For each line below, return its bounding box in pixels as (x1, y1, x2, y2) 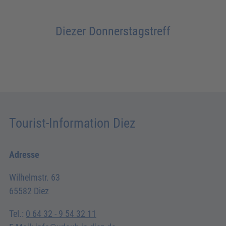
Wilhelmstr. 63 (9, 172, 60, 183)
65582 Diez (9, 186, 49, 197)
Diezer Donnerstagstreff (55, 24, 171, 38)
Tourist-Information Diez (9, 116, 135, 131)
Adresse (9, 149, 39, 160)
